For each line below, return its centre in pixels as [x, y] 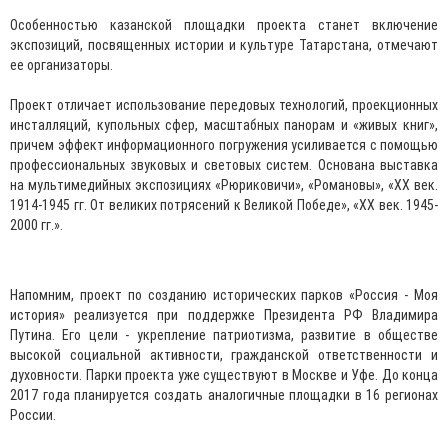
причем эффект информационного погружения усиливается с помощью [224, 144]
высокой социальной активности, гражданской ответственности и [224, 354]
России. [33, 414]
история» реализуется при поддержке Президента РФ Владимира [224, 314]
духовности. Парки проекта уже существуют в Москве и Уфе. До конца [224, 374]
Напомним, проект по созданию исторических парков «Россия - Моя [224, 294]
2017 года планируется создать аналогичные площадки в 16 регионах [224, 394]
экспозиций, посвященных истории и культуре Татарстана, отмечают [224, 44]
